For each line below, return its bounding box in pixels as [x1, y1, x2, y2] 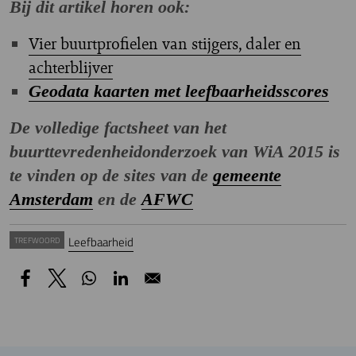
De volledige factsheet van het [10, 118, 226, 138]
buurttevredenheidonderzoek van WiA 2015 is [10, 141, 340, 162]
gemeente [213, 165, 281, 186]
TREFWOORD [14, 234, 60, 247]
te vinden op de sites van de [10, 165, 213, 186]
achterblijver [29, 56, 113, 79]
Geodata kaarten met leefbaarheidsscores [29, 81, 329, 102]
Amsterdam [10, 189, 93, 210]
